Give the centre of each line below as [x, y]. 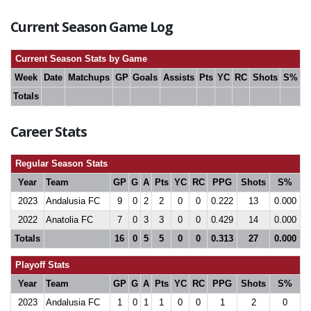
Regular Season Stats [60, 163]
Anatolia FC [69, 220]
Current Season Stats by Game [80, 59]
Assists [178, 77]
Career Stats [49, 132]
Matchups [89, 77]
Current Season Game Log [92, 27]
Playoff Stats [41, 265]
